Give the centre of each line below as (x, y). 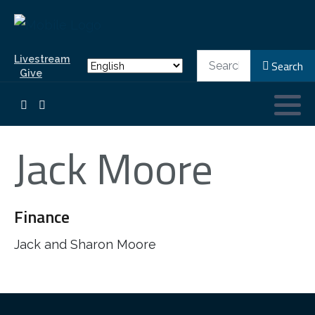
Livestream (42, 58)
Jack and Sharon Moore (85, 244)
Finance (42, 216)
